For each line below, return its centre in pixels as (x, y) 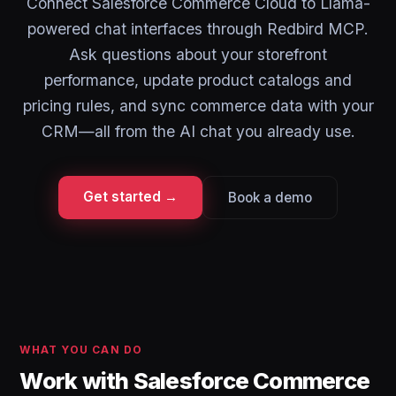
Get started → (130, 197)
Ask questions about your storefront (198, 54)
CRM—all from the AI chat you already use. (198, 131)
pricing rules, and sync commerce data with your (198, 106)
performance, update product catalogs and (198, 80)
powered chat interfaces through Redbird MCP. (198, 29)
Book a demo (270, 198)
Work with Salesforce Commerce (195, 381)
